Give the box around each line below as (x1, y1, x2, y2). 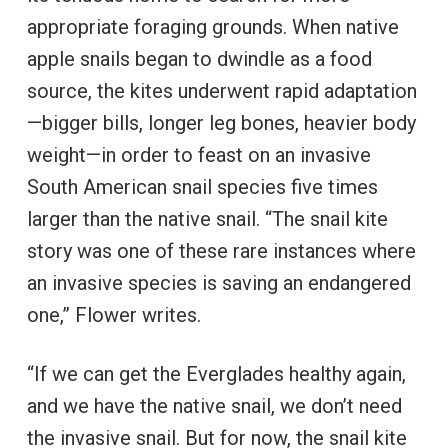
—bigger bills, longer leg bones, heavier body (26, 111, 416, 136)
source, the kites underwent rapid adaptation (26, 79, 417, 104)
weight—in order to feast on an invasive (26, 143, 371, 168)
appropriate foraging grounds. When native (26, 15, 399, 40)
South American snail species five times (26, 175, 378, 200)
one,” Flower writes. (26, 303, 201, 328)
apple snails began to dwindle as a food (26, 47, 372, 72)
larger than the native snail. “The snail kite (26, 207, 388, 232)
